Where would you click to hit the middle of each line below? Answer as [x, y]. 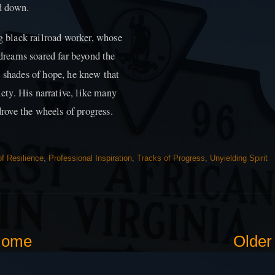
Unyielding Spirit [239, 158]
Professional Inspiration [90, 158]
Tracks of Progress [171, 158]
